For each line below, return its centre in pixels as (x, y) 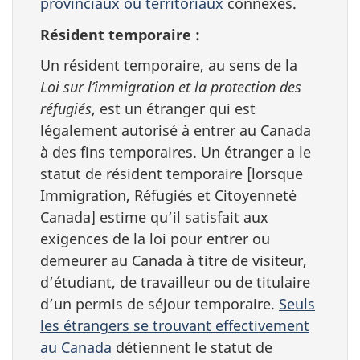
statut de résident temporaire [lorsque (172, 174)
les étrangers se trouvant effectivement (175, 325)
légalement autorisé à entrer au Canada (176, 130)
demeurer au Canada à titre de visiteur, (174, 260)
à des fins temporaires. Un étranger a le (176, 152)
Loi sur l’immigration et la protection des (171, 87)
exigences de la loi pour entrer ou (155, 239)
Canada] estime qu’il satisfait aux (154, 217)
